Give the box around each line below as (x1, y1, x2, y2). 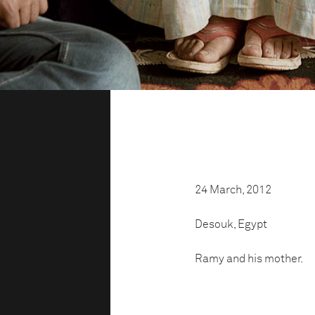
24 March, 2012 (194, 184, 271, 195)
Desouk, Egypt (194, 219, 267, 230)
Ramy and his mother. (194, 253, 303, 264)
